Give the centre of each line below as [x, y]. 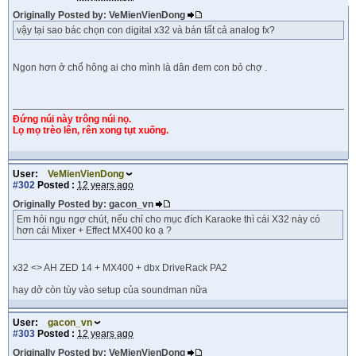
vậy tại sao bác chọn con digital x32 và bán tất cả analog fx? [146, 30]
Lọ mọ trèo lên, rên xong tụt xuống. [91, 130]
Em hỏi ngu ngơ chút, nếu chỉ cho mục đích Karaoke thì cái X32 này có [168, 219]
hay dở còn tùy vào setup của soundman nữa [110, 290]
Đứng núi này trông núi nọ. [72, 119]
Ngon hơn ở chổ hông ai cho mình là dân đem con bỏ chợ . [140, 68]
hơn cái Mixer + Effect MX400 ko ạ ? [94, 230]
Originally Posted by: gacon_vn [84, 204]
